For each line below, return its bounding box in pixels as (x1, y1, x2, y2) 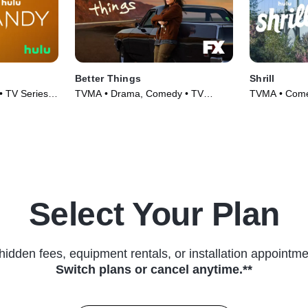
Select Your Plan (28, 196, 280, 233)
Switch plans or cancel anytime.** (56, 263, 252, 277)
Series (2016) (74, 102, 134, 113)
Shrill (250, 73, 275, 85)
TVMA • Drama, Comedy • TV (74, 88, 203, 100)
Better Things (74, 73, 142, 85)
